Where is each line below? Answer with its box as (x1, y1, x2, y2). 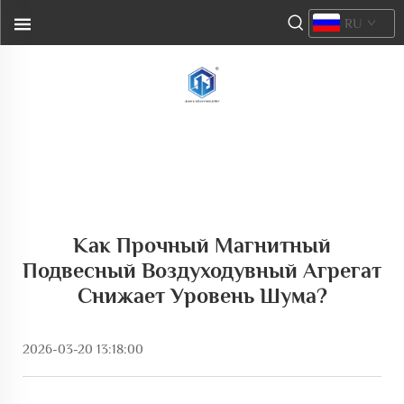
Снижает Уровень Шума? (77, 283, 327, 308)
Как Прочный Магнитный (73, 233, 331, 257)
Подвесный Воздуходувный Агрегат (23, 258, 381, 282)
